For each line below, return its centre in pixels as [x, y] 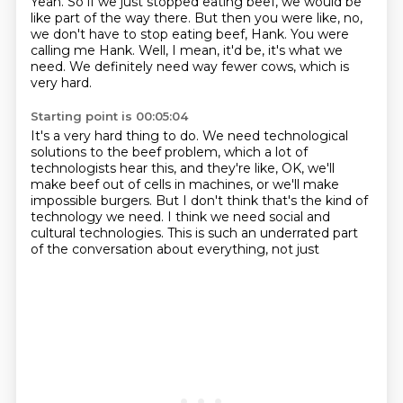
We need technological [275, 136]
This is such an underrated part [262, 233]
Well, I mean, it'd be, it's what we [240, 50]
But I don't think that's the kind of [261, 201]
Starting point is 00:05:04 [109, 116]
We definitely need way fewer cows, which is [209, 67]
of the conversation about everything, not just [175, 249]
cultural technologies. [99, 233]
